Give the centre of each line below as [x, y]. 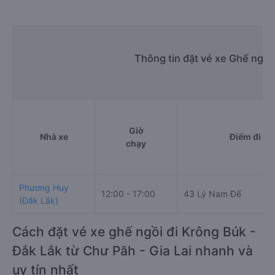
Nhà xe [54, 137]
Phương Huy [44, 188]
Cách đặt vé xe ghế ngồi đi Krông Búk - [134, 232]
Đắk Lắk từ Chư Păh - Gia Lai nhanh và [133, 251]
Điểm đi [245, 137]
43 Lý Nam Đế [212, 194]
